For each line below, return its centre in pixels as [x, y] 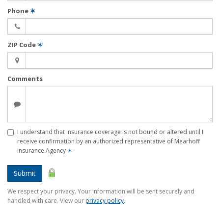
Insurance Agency [42, 150]
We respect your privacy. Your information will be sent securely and [101, 191]
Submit [25, 173]
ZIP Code [22, 44]
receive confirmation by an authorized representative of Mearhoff [109, 141]
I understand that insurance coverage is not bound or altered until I [110, 132]
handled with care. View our [46, 200]
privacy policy [105, 200]
